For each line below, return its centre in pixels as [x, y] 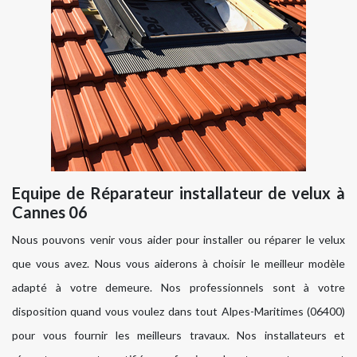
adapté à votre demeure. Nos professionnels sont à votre [178, 288]
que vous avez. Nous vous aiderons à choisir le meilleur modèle [178, 264]
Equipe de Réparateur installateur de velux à [178, 193]
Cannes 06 [50, 212]
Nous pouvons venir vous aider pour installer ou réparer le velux [178, 240]
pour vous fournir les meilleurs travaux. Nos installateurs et [178, 335]
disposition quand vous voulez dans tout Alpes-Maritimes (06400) [178, 312]
